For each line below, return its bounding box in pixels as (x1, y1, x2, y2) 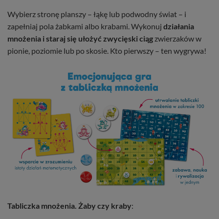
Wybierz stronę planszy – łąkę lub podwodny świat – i (7, 9, 186, 19)
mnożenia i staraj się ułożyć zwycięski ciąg (7, 33, 153, 43)
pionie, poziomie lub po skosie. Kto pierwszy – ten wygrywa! (7, 45, 206, 55)
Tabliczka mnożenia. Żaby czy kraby (7, 200, 131, 210)
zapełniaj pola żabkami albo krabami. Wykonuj (7, 21, 163, 31)
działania (163, 21, 194, 31)
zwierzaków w (153, 33, 201, 43)
